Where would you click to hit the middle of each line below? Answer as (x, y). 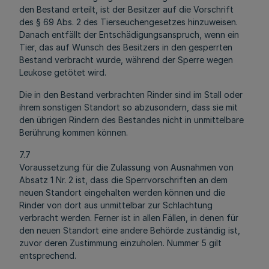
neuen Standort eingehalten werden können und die (122, 192)
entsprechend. (48, 255)
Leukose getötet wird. (63, 72)
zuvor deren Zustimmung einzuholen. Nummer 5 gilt (120, 243)
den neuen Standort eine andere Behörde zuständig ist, (130, 230)
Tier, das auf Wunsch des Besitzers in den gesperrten (126, 47)
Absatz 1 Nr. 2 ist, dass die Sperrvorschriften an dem (123, 180)
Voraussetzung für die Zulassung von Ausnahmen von (126, 167)
